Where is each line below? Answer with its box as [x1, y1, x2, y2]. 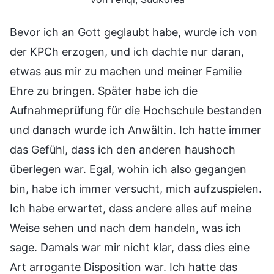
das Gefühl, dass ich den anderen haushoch [10, 143, 235, 156]
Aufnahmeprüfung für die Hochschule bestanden [10, 103, 262, 117]
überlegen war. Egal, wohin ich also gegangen [10, 162, 246, 176]
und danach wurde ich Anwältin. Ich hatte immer [10, 123, 261, 136]
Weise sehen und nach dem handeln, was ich [10, 221, 241, 234]
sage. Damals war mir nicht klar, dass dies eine [10, 240, 250, 254]
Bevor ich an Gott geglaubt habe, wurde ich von [10, 25, 257, 39]
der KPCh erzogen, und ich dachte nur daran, [10, 45, 244, 58]
